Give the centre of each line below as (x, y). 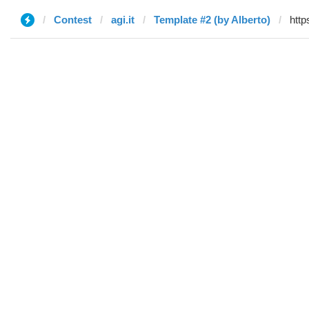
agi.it (123, 20)
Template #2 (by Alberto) (212, 20)
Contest (73, 20)
